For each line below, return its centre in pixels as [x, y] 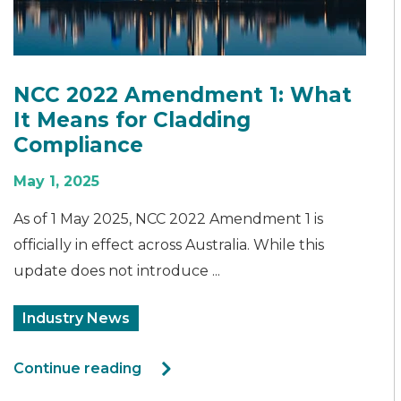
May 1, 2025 [56, 181]
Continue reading [77, 368]
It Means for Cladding [132, 119]
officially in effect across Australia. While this [169, 244]
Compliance [78, 145]
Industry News [76, 318]
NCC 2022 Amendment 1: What [183, 94]
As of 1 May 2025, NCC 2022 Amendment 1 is [168, 218]
